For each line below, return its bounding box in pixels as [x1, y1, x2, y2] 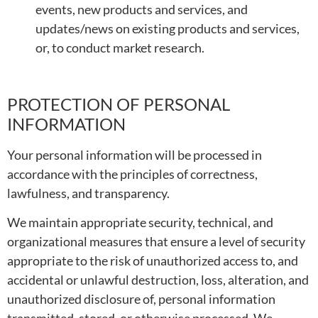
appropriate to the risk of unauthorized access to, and [7, 253, 298, 269]
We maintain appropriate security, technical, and [7, 214, 273, 231]
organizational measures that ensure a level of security [7, 234, 305, 250]
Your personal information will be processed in [7, 146, 262, 163]
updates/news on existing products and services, [35, 20, 300, 36]
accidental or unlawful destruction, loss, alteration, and [7, 272, 309, 288]
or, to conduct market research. [35, 39, 204, 55]
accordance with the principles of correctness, [7, 165, 258, 182]
